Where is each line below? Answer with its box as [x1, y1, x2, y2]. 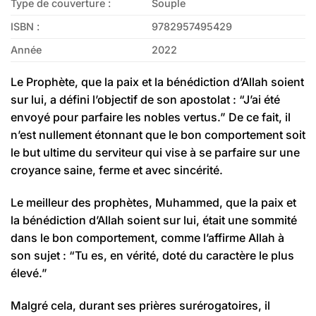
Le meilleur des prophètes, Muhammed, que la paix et [11, 195, 296, 210]
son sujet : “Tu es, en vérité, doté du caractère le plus [11, 248, 294, 263]
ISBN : [11, 20, 39, 33]
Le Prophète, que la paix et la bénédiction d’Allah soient [11, 75, 304, 90]
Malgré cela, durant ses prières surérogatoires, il [11, 298, 270, 312]
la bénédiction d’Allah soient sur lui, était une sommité [11, 213, 297, 228]
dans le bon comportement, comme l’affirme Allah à [11, 231, 284, 245]
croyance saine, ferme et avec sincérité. [11, 163, 223, 178]
